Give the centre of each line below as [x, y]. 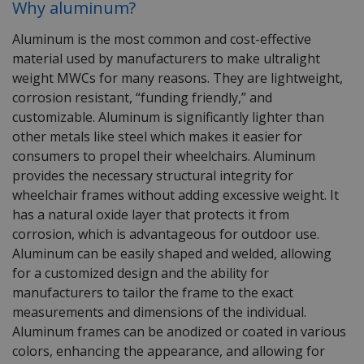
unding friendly [192, 98]
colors [31, 351]
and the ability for [213, 273]
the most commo [141, 39]
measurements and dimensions [109, 312]
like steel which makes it [167, 137]
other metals [51, 137]
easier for [273, 137]
